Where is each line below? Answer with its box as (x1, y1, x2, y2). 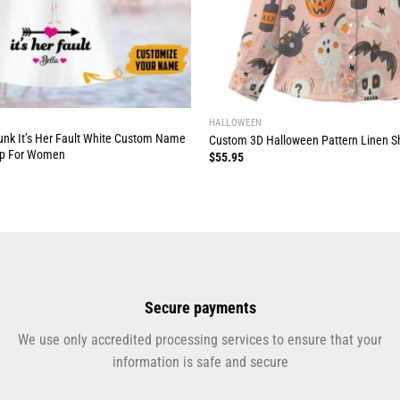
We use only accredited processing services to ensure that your (18, 330, 382, 348)
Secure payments (144, 297, 256, 317)
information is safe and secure (112, 353, 288, 371)
